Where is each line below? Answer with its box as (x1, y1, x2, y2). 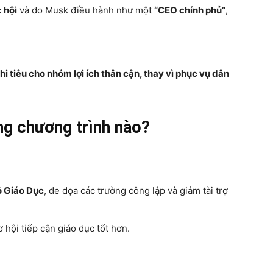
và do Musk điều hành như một (17, 4, 154, 16)
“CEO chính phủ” (154, 4, 225, 16)
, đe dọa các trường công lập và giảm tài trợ (44, 185, 228, 196)
